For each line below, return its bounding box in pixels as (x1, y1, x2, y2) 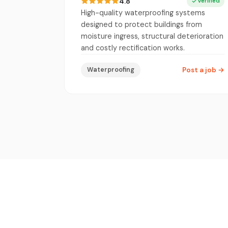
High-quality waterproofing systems (81, 8, 205, 17)
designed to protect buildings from (81, 19, 202, 29)
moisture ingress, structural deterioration (81, 31, 223, 41)
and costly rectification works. (81, 43, 185, 52)
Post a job (182, 65, 218, 74)
